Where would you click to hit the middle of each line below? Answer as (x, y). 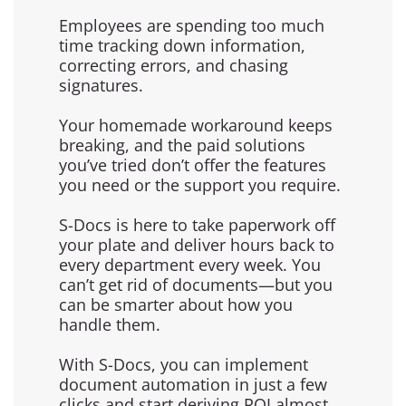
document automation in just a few (193, 384)
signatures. (103, 85)
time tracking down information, (182, 45)
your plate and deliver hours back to (197, 244)
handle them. (110, 324)
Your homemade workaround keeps (196, 125)
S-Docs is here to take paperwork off (197, 224)
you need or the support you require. (200, 184)
